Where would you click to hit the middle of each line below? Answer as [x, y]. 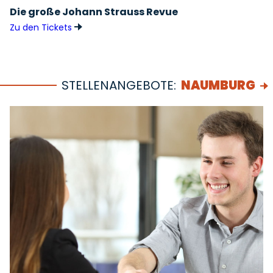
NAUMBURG [218, 85]
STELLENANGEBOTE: [119, 85]
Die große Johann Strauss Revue [94, 12]
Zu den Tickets [42, 27]
